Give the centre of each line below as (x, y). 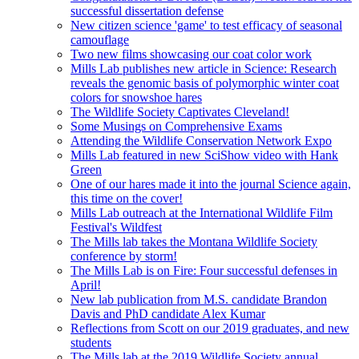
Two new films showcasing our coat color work (191, 54)
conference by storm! (124, 256)
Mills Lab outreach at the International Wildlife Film (202, 212)
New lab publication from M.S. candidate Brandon (199, 299)
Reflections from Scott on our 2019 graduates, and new (210, 328)
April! (86, 284)
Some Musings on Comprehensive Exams (176, 126)
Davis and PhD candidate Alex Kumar (168, 313)
